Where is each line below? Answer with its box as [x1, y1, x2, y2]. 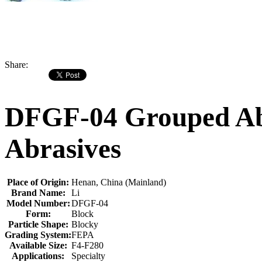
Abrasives [5, 133, 121, 164]
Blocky [71, 219, 98, 229]
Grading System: [5, 229, 71, 240]
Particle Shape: [8, 219, 68, 229]
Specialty [71, 250, 105, 261]
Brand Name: [11, 187, 65, 198]
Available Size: [9, 240, 67, 250]
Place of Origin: [7, 177, 69, 187]
